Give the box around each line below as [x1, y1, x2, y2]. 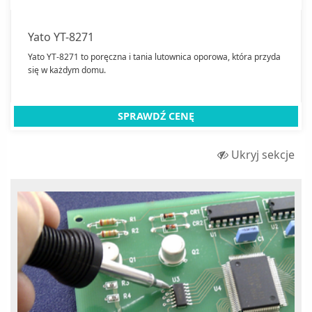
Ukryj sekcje [228, 146, 295, 162]
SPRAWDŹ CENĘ [118, 109, 194, 123]
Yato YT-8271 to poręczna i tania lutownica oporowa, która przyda [28, 50, 281, 63]
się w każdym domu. [28, 63, 106, 76]
